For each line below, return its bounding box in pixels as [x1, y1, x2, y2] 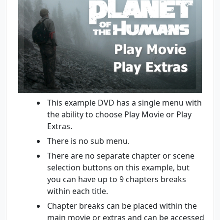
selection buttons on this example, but [47, 162, 190, 173]
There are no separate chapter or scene [47, 150, 194, 161]
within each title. [47, 185, 108, 196]
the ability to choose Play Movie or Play [47, 109, 192, 120]
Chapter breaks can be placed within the [47, 200, 197, 211]
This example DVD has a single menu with [47, 97, 202, 108]
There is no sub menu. [47, 135, 130, 146]
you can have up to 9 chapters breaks [47, 173, 186, 185]
